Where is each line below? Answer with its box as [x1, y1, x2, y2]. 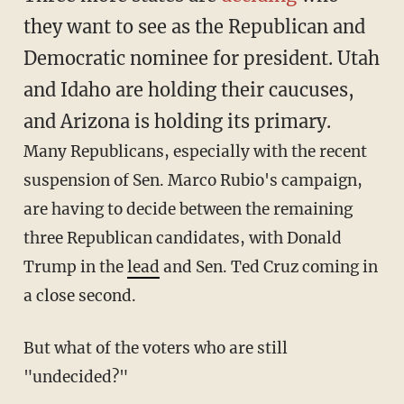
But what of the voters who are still [23, 338, 288, 359]
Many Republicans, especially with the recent [23, 142, 367, 162]
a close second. [23, 286, 136, 307]
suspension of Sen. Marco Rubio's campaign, [23, 170, 363, 191]
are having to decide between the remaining [23, 199, 353, 220]
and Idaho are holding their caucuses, [23, 78, 354, 102]
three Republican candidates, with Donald [23, 228, 342, 249]
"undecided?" [23, 367, 128, 388]
